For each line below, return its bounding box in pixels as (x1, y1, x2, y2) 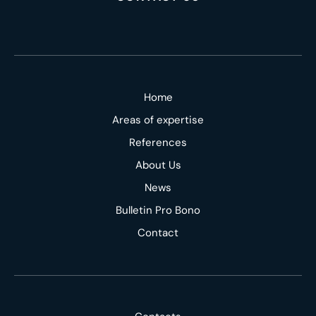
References (129, 135, 187, 150)
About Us (135, 157, 181, 172)
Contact (138, 225, 178, 240)
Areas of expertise (112, 112, 204, 127)
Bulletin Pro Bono (116, 202, 200, 217)
